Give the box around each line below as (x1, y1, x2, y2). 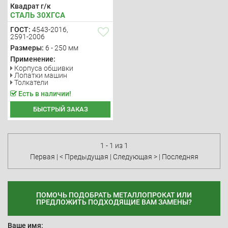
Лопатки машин (14, 71, 67, 79)
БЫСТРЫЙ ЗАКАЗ (33, 105, 88, 113)
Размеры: (10, 44, 44, 52)
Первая (30, 153, 55, 161)
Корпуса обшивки (14, 64, 73, 72)
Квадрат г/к (10, 2, 51, 10)
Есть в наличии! (17, 90, 71, 98)
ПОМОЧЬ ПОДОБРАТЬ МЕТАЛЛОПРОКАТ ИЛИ (36, 191, 192, 199)
